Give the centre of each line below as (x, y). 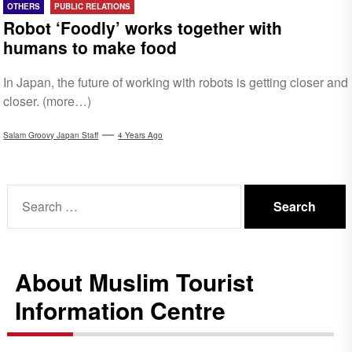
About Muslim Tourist (135, 281)
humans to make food (90, 47)
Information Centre (121, 310)
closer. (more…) (48, 101)
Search (26, 192)
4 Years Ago (141, 135)
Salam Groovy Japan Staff (51, 135)
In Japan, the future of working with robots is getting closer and (176, 82)
